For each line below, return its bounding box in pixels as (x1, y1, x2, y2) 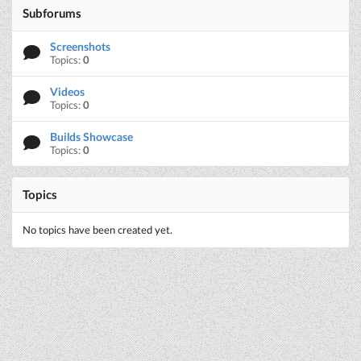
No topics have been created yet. (22, 224, 172, 237)
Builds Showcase (50, 129, 134, 143)
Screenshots (50, 39, 111, 53)
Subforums (22, 5, 81, 20)
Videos (50, 84, 85, 98)
